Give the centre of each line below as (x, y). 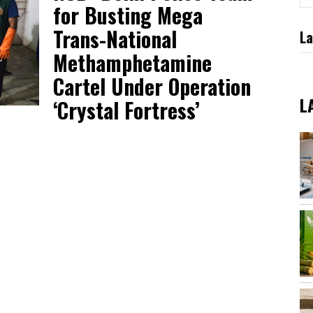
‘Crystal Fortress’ (126, 110)
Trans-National (115, 39)
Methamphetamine (132, 63)
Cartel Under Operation (152, 87)
